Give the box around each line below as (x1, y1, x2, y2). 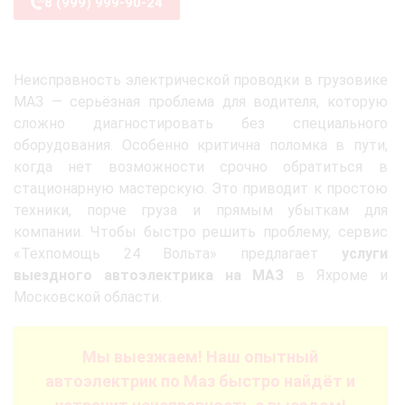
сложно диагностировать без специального (14, 115, 388, 132)
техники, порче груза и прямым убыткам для (14, 202, 388, 219)
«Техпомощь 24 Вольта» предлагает (14, 245, 342, 262)
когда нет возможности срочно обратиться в (14, 158, 388, 175)
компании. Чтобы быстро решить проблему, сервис (14, 223, 388, 240)
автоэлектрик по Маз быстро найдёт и (45, 372, 356, 391)
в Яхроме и (284, 267, 388, 284)
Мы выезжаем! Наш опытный (82, 347, 319, 366)
